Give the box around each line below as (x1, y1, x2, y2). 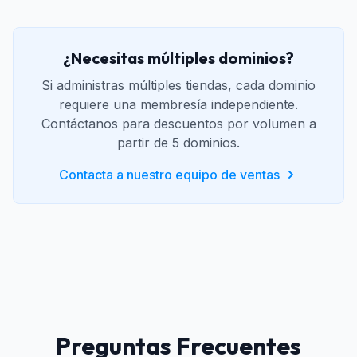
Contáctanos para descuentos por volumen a (41, 116, 316, 131)
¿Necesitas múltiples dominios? (63, 48, 294, 68)
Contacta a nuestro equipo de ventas (58, 167, 280, 182)
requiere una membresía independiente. (59, 96, 298, 112)
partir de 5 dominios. (117, 135, 240, 151)
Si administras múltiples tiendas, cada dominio (41, 77, 316, 93)
